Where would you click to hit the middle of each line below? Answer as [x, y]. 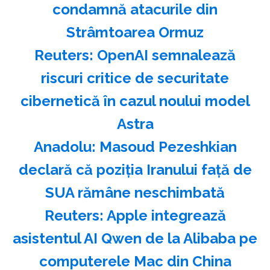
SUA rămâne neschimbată [135, 192]
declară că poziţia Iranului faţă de [135, 169]
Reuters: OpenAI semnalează [135, 55]
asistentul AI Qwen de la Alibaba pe [135, 238]
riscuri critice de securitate [135, 78]
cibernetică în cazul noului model [135, 101]
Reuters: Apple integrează [135, 215]
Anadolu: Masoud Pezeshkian [135, 146]
